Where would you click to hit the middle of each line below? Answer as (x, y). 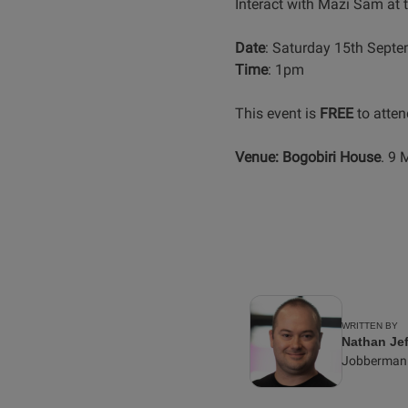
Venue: (256, 158)
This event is (277, 114)
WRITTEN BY (369, 326)
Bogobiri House (331, 158)
